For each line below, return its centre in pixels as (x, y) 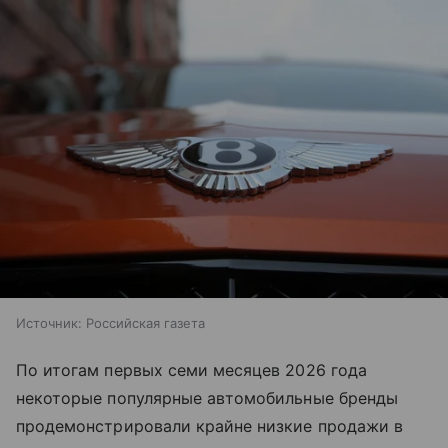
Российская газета (145, 323)
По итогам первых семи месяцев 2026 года (191, 370)
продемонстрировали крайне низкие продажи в (210, 426)
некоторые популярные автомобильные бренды (207, 398)
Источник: (49, 323)
